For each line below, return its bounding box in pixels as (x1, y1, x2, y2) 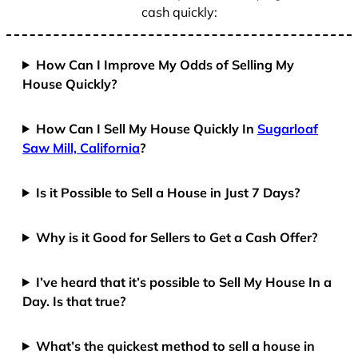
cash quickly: (141, 3, 217, 20)
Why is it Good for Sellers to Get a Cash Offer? (36, 229, 319, 245)
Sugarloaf (257, 120, 319, 137)
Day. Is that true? (22, 292, 126, 309)
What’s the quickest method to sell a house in (36, 337, 316, 354)
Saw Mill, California (22, 139, 140, 156)
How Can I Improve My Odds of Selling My (36, 56, 295, 73)
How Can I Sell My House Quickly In (36, 120, 258, 137)
